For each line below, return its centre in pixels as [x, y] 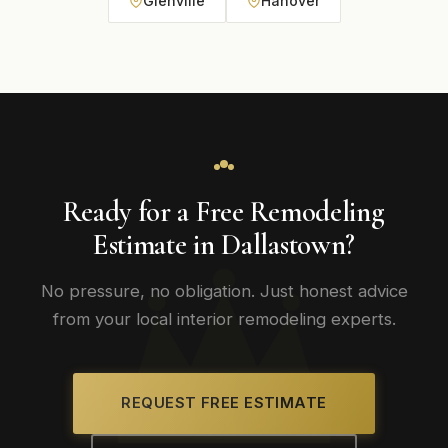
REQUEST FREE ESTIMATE [224, 403]
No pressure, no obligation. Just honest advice [224, 291]
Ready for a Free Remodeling [224, 211]
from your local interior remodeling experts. [224, 319]
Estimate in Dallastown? [224, 244]
